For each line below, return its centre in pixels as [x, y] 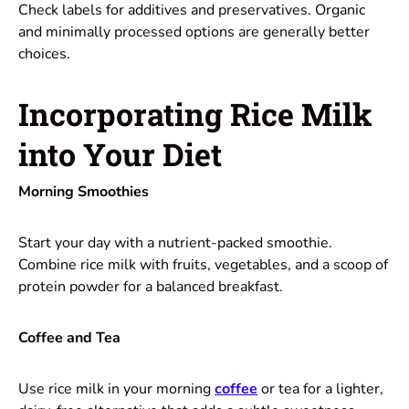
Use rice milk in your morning [116, 388]
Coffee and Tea [69, 337]
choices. [44, 53]
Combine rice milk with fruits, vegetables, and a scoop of [203, 264]
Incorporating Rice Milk [195, 113]
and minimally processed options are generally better [194, 31]
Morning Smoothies [84, 191]
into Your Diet [120, 153]
